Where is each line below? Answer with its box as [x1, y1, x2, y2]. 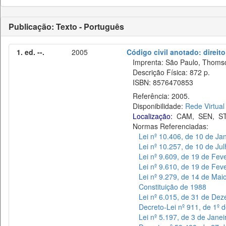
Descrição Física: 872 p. [127, 67, 210, 77]
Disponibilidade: [127, 101, 185, 111]
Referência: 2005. [127, 91, 190, 101]
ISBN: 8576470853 [127, 77, 193, 87]
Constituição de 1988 [139, 182, 206, 192]
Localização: [133, 111, 173, 121]
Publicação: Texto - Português [9, 21, 124, 32]
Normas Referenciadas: [127, 121, 208, 131]
